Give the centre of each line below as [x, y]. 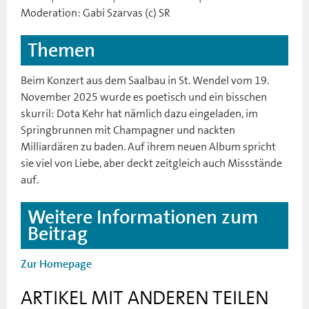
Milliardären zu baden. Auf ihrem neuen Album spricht [148, 146]
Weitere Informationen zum [143, 217]
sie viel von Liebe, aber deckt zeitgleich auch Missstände [151, 163]
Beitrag [58, 233]
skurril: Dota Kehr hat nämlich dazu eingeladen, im [139, 113]
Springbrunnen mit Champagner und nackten [128, 130]
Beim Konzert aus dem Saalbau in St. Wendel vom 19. [145, 80]
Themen [61, 50]
